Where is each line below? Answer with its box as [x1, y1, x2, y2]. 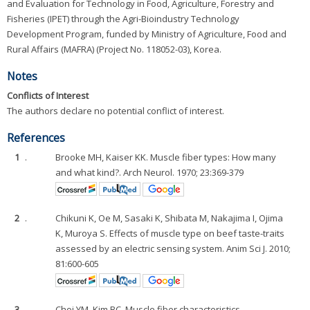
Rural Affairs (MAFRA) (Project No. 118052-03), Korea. [7, 43, 221, 56]
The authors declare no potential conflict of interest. [7, 104, 224, 118]
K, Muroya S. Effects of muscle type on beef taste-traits [55, 227, 285, 239]
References [7, 130, 65, 146]
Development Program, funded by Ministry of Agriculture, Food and [7, 28, 286, 41]
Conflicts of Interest [7, 89, 89, 102]
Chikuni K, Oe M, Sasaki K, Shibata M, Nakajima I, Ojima [55, 212, 284, 224]
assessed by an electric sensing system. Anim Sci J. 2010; [55, 242, 291, 255]
